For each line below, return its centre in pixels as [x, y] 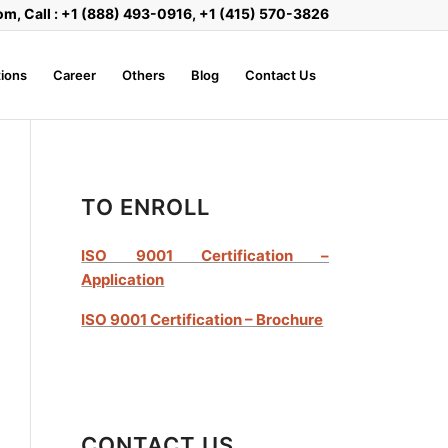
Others [143, 75]
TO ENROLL [146, 207]
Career [74, 75]
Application [123, 279]
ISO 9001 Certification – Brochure [202, 319]
